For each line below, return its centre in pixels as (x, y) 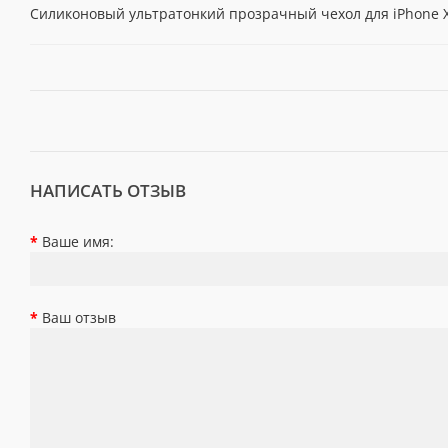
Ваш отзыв (79, 317)
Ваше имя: (78, 241)
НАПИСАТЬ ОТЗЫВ (108, 190)
